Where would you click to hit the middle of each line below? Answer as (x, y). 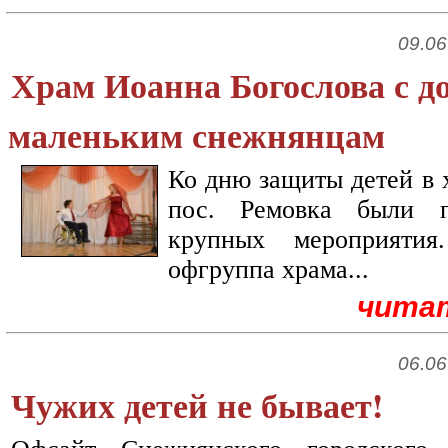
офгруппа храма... (268, 269)
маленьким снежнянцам (196, 135)
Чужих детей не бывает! (197, 405)
